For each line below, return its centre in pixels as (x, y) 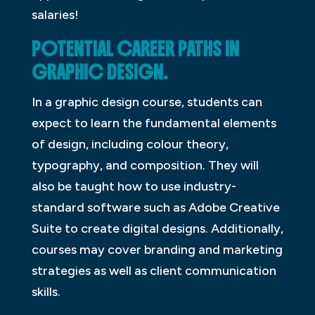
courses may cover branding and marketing (157, 250)
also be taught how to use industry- (134, 187)
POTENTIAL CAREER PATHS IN (135, 50)
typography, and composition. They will (145, 166)
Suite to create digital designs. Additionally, (157, 229)
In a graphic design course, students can (147, 102)
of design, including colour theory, (130, 144)
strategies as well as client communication (154, 271)
